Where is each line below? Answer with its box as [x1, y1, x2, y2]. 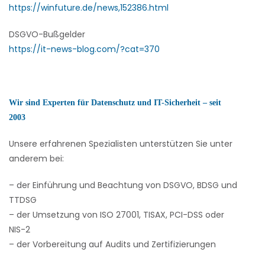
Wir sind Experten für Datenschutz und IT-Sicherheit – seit [9, 98, 221, 107]
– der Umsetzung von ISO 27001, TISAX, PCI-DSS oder [9, 209, 224, 221]
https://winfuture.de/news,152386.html [9, 2, 169, 14]
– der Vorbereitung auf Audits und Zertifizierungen [9, 238, 216, 250]
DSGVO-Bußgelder [9, 28, 85, 40]
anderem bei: [9, 153, 64, 164]
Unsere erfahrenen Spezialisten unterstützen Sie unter [9, 138, 232, 150]
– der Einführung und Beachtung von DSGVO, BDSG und [9, 179, 237, 191]
